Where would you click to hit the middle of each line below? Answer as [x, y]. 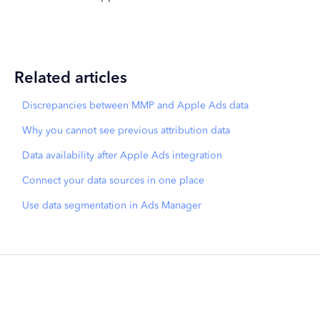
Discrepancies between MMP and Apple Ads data [135, 105]
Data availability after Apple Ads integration [122, 155]
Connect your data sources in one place [113, 180]
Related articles [70, 78]
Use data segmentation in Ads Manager [111, 205]
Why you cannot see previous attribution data [126, 130]
